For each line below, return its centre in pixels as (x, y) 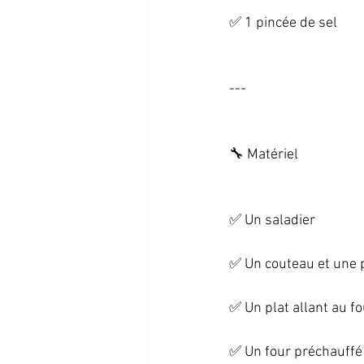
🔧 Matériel (269, 155)
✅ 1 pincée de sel (288, 23)
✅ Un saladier (277, 221)
